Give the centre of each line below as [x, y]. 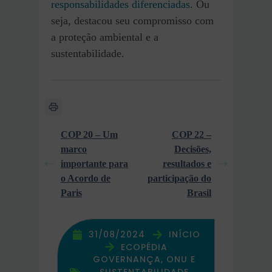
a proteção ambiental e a [105, 37]
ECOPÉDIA [144, 247]
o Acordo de [86, 178]
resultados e [187, 163]
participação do [179, 178]
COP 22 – [192, 134]
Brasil [199, 192]
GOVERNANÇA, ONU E [144, 259]
